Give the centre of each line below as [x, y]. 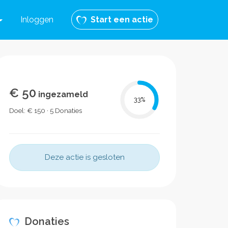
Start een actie [120, 20]
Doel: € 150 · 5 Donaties [46, 110]
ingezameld [62, 94]
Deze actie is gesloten [84, 157]
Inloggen [37, 20]
